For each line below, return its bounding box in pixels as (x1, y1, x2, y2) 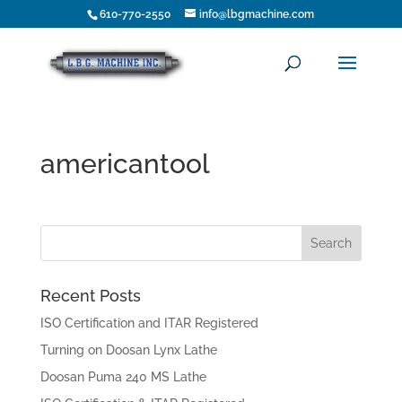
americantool (39, 148, 210, 179)
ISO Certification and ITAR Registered (39, 316, 258, 330)
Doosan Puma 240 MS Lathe (39, 370, 206, 384)
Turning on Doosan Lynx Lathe (39, 343, 217, 357)
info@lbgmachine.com (199, 8, 315, 21)
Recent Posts (39, 286, 141, 305)
